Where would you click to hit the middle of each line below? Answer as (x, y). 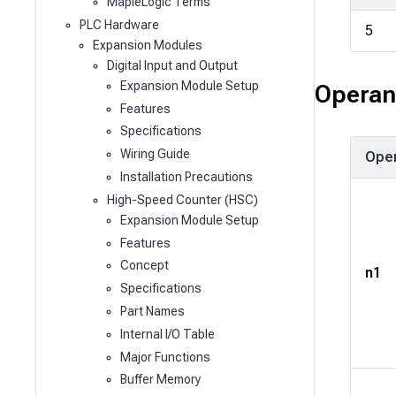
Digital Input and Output (172, 65)
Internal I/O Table (168, 334)
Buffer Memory (161, 380)
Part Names (153, 312)
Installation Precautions (187, 177)
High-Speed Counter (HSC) (182, 199)
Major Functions (166, 357)
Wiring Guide (156, 154)
